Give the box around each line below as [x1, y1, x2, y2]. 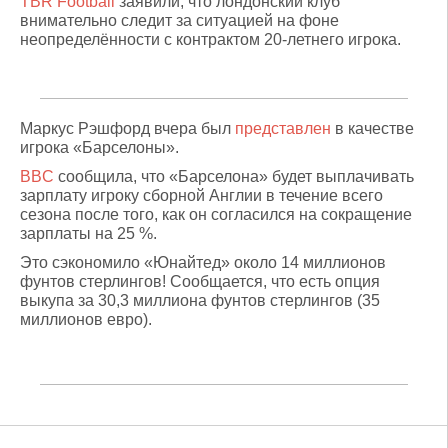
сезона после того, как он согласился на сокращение [20, 206, 412, 223]
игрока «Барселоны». [20, 139, 179, 156]
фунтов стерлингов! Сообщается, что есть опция [20, 273, 380, 290]
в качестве [331, 120, 414, 137]
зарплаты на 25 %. [20, 225, 157, 242]
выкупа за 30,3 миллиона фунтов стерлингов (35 [20, 292, 380, 309]
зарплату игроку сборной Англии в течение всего [20, 187, 383, 204]
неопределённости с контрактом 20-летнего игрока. [20, 31, 401, 48]
